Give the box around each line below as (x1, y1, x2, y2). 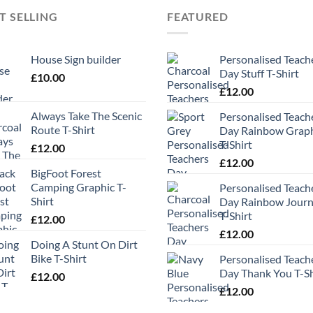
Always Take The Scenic (31, 109, 142, 123)
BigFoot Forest (31, 166, 101, 180)
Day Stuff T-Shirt (219, 66, 299, 80)
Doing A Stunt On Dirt (31, 238, 138, 252)
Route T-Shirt (31, 123, 95, 137)
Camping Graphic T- (31, 180, 126, 194)
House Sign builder (31, 52, 121, 66)
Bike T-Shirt (31, 252, 87, 265)
